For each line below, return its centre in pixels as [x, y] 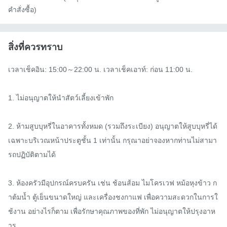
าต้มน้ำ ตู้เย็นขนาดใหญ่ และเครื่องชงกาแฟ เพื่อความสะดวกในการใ [113, 197]
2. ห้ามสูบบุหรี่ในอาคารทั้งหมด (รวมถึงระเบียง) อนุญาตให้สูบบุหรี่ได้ [113, 126]
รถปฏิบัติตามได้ [32, 155]
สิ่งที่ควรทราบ [35, 47]
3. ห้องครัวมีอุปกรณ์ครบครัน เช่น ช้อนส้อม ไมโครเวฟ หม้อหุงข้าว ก [112, 183]
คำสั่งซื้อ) [22, 10]
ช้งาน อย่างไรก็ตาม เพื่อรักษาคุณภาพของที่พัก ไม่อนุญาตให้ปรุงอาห [112, 212]
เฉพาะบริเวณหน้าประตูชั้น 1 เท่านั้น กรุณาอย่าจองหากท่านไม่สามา [112, 141]
